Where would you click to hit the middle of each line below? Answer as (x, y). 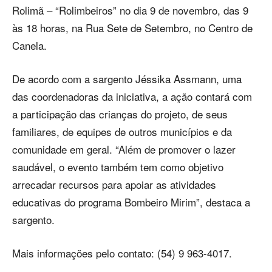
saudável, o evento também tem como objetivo (118, 167)
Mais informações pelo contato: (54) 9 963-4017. (122, 253)
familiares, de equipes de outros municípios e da (122, 132)
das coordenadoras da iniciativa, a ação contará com (132, 97)
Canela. (29, 46)
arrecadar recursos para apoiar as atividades (114, 185)
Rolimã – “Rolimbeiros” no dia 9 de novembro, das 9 (130, 10)
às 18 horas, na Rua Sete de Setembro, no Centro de (132, 28)
